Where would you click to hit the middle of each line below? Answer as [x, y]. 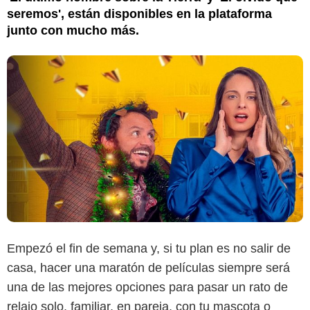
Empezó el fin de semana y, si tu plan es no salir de [149, 248]
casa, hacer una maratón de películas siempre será [148, 267]
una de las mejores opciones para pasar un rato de [147, 287]
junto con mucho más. [73, 30]
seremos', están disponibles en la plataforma [139, 13]
